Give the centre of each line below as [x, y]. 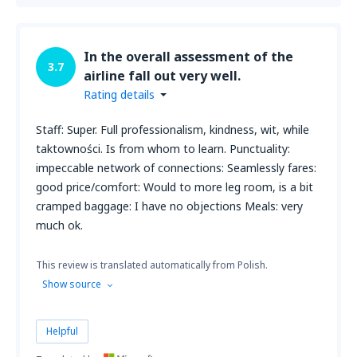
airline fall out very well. [162, 76]
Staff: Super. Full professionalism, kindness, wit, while [173, 129]
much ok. [59, 225]
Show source [72, 284]
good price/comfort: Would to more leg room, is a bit [175, 187]
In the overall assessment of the [188, 57]
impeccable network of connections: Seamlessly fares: [176, 168]
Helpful [62, 331]
